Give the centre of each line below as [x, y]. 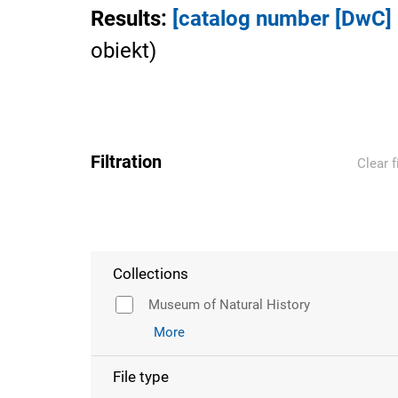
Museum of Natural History [229, 305]
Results [126, 19]
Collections [151, 274]
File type [141, 377]
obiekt [120, 51]
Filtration [126, 162]
